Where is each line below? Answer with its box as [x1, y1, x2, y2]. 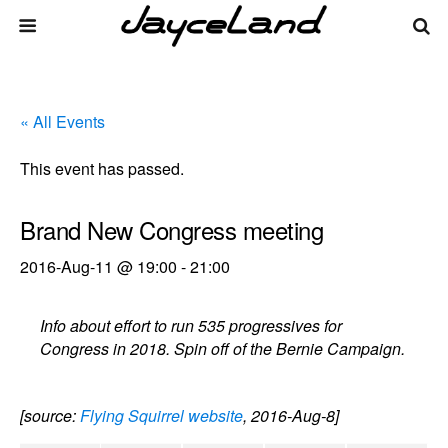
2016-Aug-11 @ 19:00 [20, 255, 177, 278]
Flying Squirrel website [80, 404, 243, 427]
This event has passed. [20, 157, 184, 180]
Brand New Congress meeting [20, 212, 324, 247]
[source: [20, 404, 80, 427]
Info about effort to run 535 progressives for [40, 314, 343, 337]
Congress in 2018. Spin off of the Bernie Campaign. [40, 337, 406, 360]
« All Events [20, 110, 105, 133]
